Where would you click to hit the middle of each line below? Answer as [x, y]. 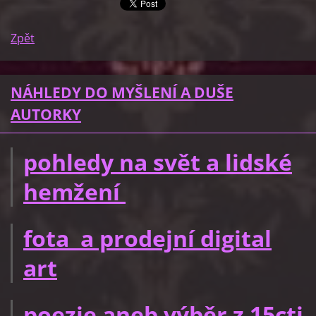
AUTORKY [46, 114]
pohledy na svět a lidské [158, 162]
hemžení [74, 192]
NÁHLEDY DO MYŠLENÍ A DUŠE [122, 92]
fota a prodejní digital [147, 238]
